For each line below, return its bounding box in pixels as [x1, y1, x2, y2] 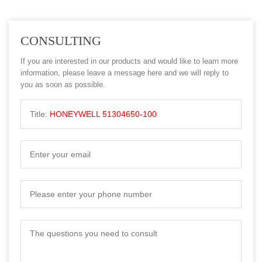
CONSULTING [20, 33, 101, 49]
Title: [30, 109, 50, 119]
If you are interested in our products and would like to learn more [20, 57, 238, 66]
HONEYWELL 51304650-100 [50, 109, 157, 119]
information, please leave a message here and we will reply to [20, 68, 229, 78]
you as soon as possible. [20, 80, 105, 89]
